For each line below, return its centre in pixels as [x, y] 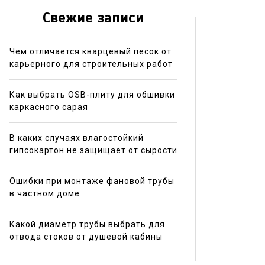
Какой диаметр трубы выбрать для [87, 224]
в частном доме [44, 193]
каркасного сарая [49, 107]
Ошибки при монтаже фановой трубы [92, 181]
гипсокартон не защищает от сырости [93, 150]
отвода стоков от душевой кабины [86, 236]
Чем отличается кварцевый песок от [90, 51]
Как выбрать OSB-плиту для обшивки [92, 94]
